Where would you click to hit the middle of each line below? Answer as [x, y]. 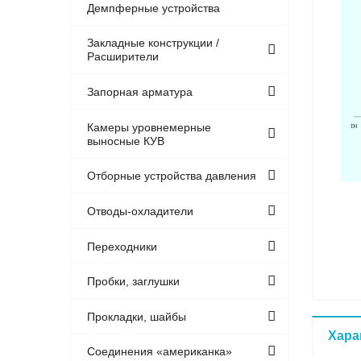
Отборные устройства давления [172, 176]
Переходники [122, 246]
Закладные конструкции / [154, 43]
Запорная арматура [140, 91]
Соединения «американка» [160, 352]
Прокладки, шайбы [137, 316]
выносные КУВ [126, 141]
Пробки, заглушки [134, 282]
